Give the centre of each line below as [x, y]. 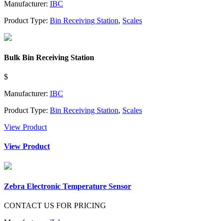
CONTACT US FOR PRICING [55, 206]
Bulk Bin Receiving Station [49, 57]
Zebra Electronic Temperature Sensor [68, 186]
